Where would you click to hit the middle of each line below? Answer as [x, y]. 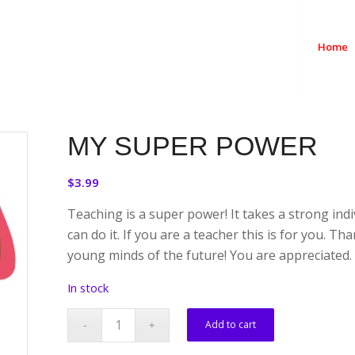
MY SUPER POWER [193, 146]
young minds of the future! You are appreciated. [210, 255]
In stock [88, 288]
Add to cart [231, 324]
